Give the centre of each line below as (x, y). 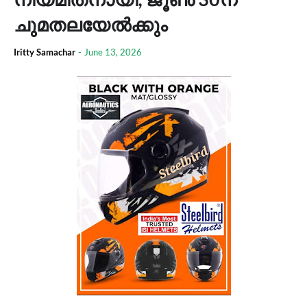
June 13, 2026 (113, 52)
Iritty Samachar (45, 52)
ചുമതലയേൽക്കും (90, 24)
